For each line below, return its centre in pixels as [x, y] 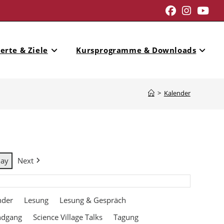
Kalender [177, 93]
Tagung [126, 217]
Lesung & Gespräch [93, 200]
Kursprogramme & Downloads [136, 50]
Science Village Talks [68, 217]
